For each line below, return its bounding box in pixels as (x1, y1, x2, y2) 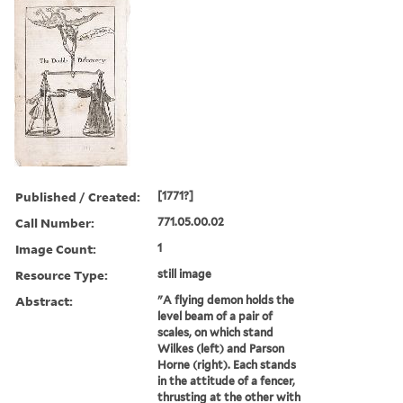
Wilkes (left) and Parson (157, 341, 285, 355)
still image (157, 266, 212, 281)
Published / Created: (15, 187, 140, 205)
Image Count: (15, 239, 96, 257)
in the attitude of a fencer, (157, 373, 296, 388)
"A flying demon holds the (157, 292, 295, 307)
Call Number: (15, 213, 94, 231)
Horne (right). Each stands (157, 357, 297, 372)
